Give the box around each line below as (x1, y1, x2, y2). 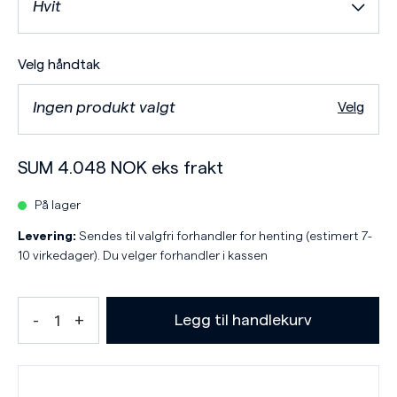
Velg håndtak (18, 58, 100, 72)
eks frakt (147, 160, 223, 177)
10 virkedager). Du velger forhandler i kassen (18, 250, 268, 262)
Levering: (18, 230, 76, 243)
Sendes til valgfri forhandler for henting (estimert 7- (76, 230, 372, 243)
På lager (35, 199, 81, 212)
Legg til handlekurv (174, 312, 312, 328)
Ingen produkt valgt (33, 99, 175, 115)
